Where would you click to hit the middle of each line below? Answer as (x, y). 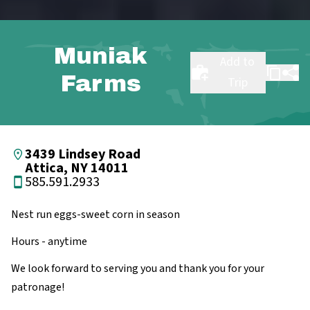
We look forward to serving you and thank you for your (138, 269)
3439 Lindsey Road (83, 155)
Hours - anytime (49, 242)
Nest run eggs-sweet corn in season (95, 215)
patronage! (38, 288)
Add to (238, 62)
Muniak (101, 56)
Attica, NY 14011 (77, 168)
